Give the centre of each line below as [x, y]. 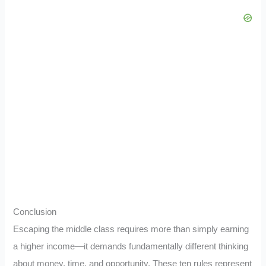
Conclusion [35, 212]
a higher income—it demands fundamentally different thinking [131, 246]
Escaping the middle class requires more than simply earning [131, 229]
